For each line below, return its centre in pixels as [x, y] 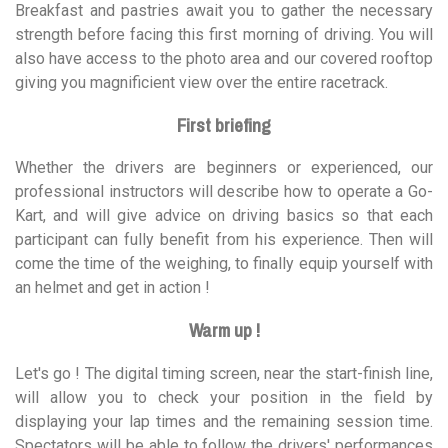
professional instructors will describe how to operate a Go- [224, 192]
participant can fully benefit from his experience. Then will [224, 240]
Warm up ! [224, 330]
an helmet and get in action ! [114, 288]
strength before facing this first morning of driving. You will [224, 34]
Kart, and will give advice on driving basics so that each [224, 216]
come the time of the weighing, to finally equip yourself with [224, 264]
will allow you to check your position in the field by [224, 397]
